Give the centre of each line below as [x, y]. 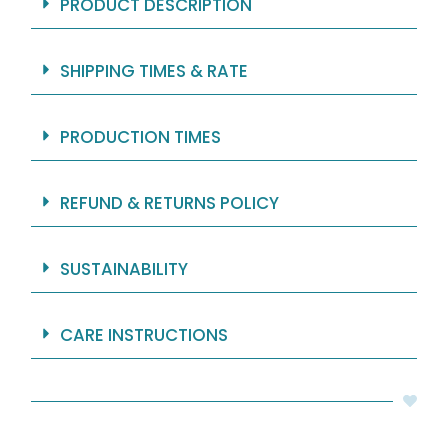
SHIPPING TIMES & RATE [153, 71]
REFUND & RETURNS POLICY [169, 203]
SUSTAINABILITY [123, 269]
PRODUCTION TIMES [140, 137]
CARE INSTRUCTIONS [143, 335]
